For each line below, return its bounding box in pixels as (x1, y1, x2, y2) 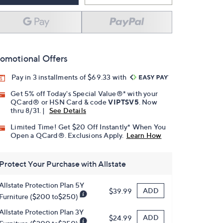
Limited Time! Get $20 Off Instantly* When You (10, 122, 166, 131)
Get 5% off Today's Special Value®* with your (10, 89, 158, 98)
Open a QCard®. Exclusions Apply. (10, 131, 124, 140)
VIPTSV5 (108, 98, 139, 107)
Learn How (126, 131, 162, 140)
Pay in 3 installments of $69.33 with (11, 73, 128, 81)
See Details (49, 106, 87, 115)
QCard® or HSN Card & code (10, 98, 109, 107)
